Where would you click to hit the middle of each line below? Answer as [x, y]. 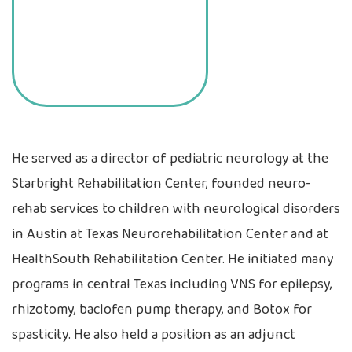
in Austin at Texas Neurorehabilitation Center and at [170, 235]
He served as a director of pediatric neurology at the [170, 159]
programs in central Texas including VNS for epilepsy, [172, 285]
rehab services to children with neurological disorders [176, 209]
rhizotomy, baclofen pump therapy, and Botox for [162, 310]
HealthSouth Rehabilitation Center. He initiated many [173, 260]
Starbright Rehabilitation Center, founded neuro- [161, 184]
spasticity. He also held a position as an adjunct [154, 335]
